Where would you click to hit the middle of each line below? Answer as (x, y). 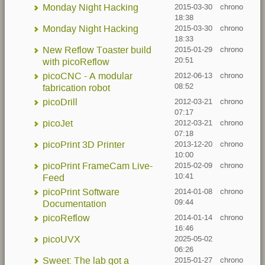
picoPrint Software (81, 192)
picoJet (58, 123)
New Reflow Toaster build (97, 50)
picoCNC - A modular (88, 76)
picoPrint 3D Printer (84, 145)
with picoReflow (76, 62)
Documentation (75, 204)
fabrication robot (76, 88)
